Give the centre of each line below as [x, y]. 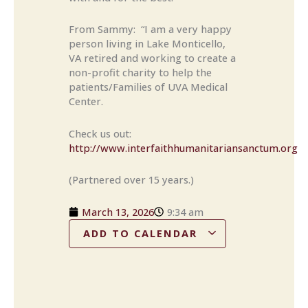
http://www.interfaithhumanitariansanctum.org [185, 147]
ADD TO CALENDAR [142, 233]
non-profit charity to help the [140, 73]
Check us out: [100, 133]
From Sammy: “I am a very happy [150, 29]
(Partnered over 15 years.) [131, 180]
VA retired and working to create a [152, 58]
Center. [86, 101]
